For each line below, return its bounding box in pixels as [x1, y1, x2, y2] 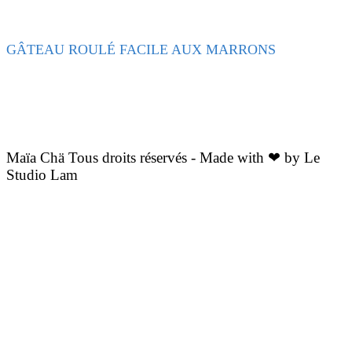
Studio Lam [6, 167, 78, 184]
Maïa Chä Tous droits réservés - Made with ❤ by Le [6, 149, 320, 167]
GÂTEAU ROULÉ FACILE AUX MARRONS [6, 42, 276, 58]
